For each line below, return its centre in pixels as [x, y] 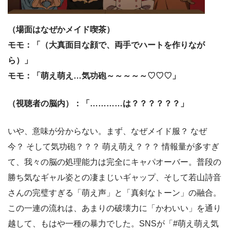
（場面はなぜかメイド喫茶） [61, 29]
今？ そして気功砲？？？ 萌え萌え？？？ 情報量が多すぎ [113, 146]
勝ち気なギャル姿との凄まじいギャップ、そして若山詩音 [114, 177]
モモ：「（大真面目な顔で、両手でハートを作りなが [106, 45]
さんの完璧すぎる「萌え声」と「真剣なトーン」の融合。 [114, 193]
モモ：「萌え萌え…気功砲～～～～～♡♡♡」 [94, 75]
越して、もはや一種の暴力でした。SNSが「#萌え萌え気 [113, 223]
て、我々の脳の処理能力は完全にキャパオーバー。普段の [114, 162]
